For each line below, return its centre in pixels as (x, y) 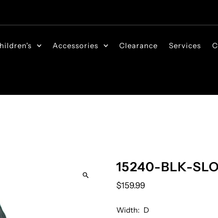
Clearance (139, 45)
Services (185, 45)
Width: (128, 210)
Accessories (76, 45)
